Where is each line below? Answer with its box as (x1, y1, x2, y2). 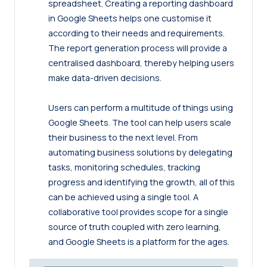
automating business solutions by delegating (48, 147, 232, 159)
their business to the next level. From (48, 132, 198, 144)
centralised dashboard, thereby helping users (48, 57, 234, 69)
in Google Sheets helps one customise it (48, 13, 212, 24)
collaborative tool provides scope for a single (48, 206, 228, 218)
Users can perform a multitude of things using (48, 102, 233, 114)
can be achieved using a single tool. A (48, 191, 198, 203)
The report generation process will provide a (48, 42, 227, 54)
